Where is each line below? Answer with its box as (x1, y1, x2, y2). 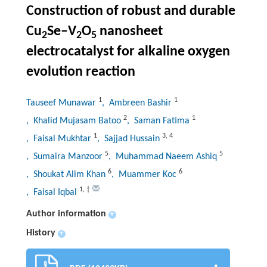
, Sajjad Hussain (97, 134, 162, 144)
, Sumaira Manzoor (26, 152, 105, 162)
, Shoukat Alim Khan (26, 170, 108, 180)
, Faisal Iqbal (26, 188, 79, 198)
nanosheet (96, 24, 163, 39)
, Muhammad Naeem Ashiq (108, 152, 219, 162)
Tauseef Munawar (26, 98, 98, 108)
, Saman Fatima (126, 116, 192, 126)
